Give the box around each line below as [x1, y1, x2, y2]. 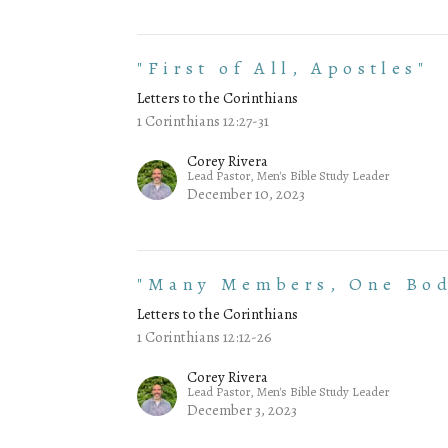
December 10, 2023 [187, 184, 306, 205]
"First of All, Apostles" [137, 56, 428, 81]
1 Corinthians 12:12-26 [137, 327, 273, 348]
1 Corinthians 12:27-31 [137, 111, 270, 132]
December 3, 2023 [187, 400, 298, 421]
